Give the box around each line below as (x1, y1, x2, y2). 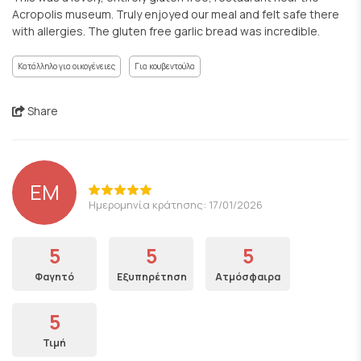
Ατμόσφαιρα (215, 270, 280, 284)
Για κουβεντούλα (135, 60, 195, 72)
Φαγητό (35, 270, 74, 284)
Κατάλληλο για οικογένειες (18, 60, 115, 72)
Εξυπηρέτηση (117, 270, 187, 284)
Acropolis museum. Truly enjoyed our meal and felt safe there (12, 6, 339, 22)
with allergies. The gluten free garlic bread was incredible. (12, 23, 320, 39)
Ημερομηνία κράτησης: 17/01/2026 (89, 197, 263, 212)
